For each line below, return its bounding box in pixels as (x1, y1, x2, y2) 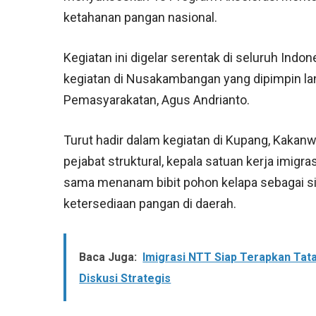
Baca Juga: (79, 250, 138, 265)
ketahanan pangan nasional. (63, 10, 218, 25)
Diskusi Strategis (79, 272, 171, 286)
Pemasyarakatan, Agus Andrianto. (63, 92, 250, 108)
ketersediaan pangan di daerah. (63, 196, 237, 212)
